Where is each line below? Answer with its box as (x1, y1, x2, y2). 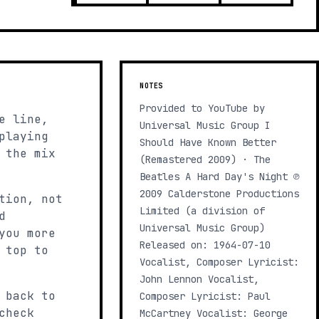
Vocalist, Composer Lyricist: (140, 256, 299, 268)
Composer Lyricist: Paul (140, 290, 271, 303)
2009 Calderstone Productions (140, 187, 299, 200)
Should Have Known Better (140, 136, 276, 149)
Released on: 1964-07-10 (140, 239, 271, 251)
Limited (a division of (140, 204, 265, 217)
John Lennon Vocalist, (140, 273, 259, 286)
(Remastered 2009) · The (140, 153, 271, 166)
